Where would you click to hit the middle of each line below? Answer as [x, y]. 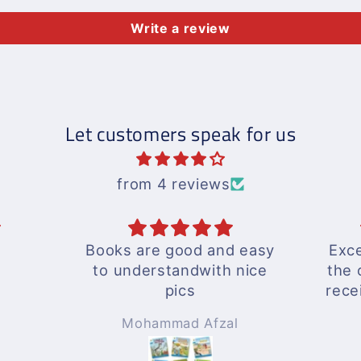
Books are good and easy [180, 250]
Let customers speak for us [180, 134]
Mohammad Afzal [180, 323]
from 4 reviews [174, 184]
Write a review [180, 29]
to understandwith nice [180, 270]
